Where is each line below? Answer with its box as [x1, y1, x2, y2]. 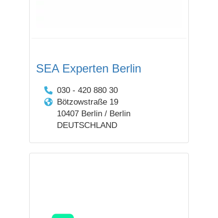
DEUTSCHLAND [56, 121, 117, 130]
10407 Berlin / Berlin [56, 109, 130, 118]
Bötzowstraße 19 [56, 97, 118, 107]
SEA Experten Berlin [36, 62, 141, 75]
